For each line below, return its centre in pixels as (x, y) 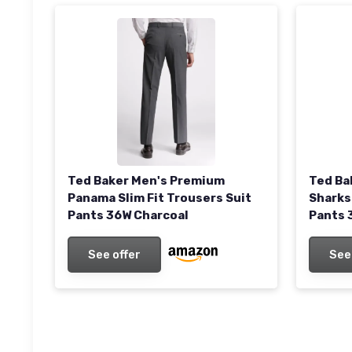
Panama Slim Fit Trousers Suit (159, 198)
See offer (114, 255)
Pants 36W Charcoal (128, 216)
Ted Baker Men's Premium (146, 181)
